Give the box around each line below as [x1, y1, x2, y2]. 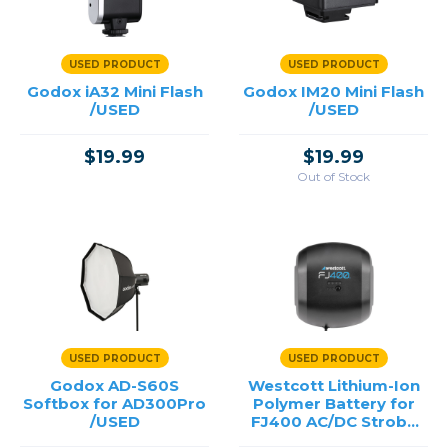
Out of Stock [297, 169, 370, 184]
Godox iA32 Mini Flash [26, 82, 203, 101]
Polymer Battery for [252, 394, 415, 413]
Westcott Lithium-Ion [247, 376, 420, 395]
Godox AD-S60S [50, 376, 179, 395]
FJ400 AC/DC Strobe [250, 412, 417, 431]
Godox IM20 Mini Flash [243, 82, 424, 101]
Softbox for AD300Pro [23, 394, 206, 413]
